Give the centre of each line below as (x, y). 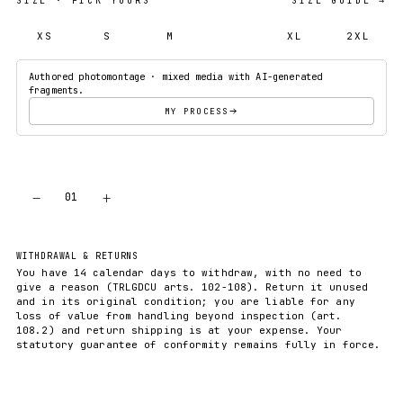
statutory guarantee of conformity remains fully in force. (199, 344)
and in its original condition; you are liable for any (186, 301)
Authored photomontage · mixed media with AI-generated (176, 76)
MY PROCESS (197, 111)
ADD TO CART (233, 197)
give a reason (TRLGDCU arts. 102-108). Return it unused (193, 287)
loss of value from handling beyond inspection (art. (179, 315)
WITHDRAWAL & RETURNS (77, 255)
